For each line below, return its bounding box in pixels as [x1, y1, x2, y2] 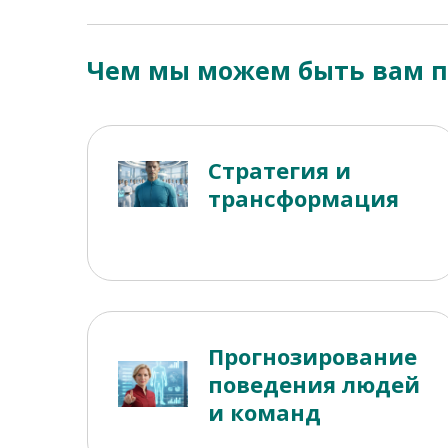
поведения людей [207, 369, 420, 400]
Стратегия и [207, 155, 351, 186]
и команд [207, 397, 321, 428]
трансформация [207, 183, 399, 214]
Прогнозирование [207, 341, 417, 372]
